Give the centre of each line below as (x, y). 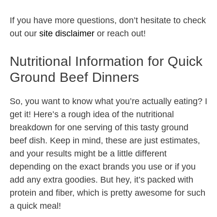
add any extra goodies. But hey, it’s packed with (101, 180)
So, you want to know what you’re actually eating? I (108, 101)
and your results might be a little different (88, 154)
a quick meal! (35, 206)
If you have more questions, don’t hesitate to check (108, 21)
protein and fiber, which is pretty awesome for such (108, 193)
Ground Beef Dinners (74, 77)
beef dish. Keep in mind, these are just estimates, (105, 141)
